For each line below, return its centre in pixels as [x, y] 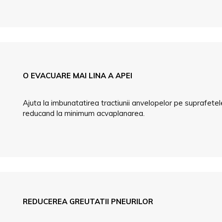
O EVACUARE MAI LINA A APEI [78, 76]
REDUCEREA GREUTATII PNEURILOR [88, 202]
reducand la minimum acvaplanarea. [84, 113]
